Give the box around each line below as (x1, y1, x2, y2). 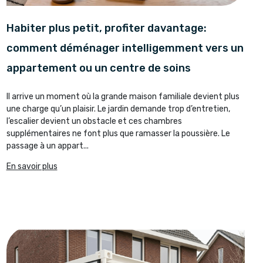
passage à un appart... (6, 140, 89, 151)
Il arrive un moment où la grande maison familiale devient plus (6, 91, 240, 102)
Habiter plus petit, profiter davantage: (6, 21, 207, 35)
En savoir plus (6, 161, 58, 171)
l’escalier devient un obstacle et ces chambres (6, 116, 182, 126)
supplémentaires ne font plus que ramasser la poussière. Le (6, 128, 230, 139)
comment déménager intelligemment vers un (6, 41, 244, 55)
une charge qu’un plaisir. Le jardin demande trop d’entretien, (6, 103, 230, 114)
